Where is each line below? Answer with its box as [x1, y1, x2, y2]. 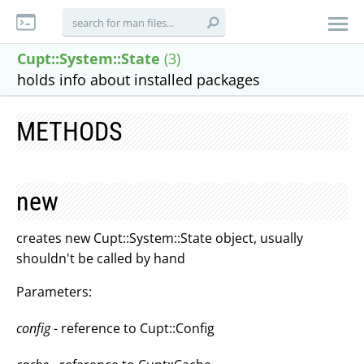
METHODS [16, 116, 123, 147]
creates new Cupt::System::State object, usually [16, 229, 303, 247]
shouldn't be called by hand [16, 249, 185, 267]
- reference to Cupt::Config [50, 319, 214, 337]
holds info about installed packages [17, 70, 260, 89]
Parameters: [16, 283, 92, 301]
